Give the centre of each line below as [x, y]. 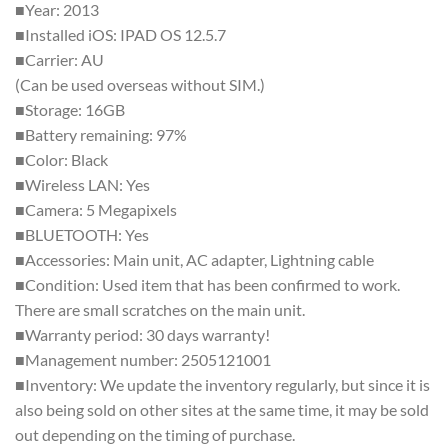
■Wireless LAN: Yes [82, 185]
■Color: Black [61, 160]
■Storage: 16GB [70, 110]
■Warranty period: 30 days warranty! [142, 335]
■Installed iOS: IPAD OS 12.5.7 [120, 35]
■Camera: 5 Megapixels [96, 210]
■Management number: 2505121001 [143, 360]
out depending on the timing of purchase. [155, 435]
